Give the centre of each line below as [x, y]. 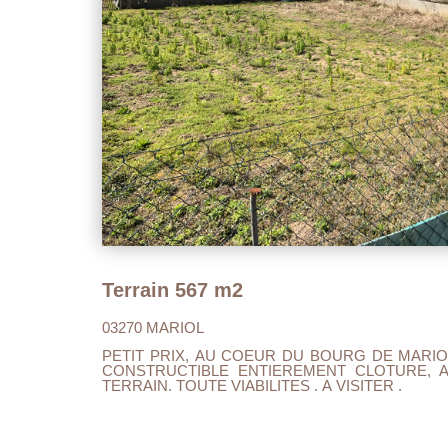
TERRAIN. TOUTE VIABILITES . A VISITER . [252, 386]
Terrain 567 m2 [172, 290]
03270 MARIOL [153, 328]
